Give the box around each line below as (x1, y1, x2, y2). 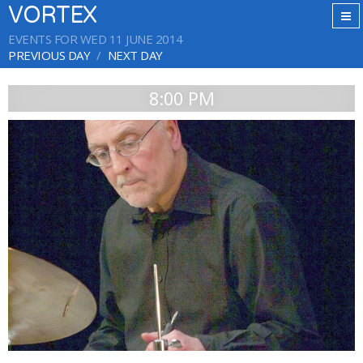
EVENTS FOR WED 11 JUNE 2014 (8, 31, 183, 47)
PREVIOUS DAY (8, 47, 90, 63)
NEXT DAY (107, 47, 163, 63)
